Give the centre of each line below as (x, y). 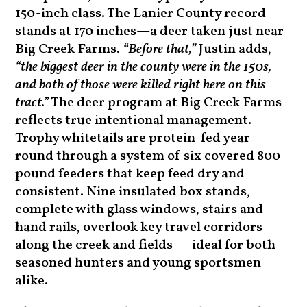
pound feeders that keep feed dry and (130, 174)
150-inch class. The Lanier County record (141, 14)
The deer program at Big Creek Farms (165, 103)
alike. (32, 281)
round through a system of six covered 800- (151, 157)
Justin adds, (234, 50)
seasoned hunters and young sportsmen (138, 263)
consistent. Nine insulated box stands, (133, 192)
